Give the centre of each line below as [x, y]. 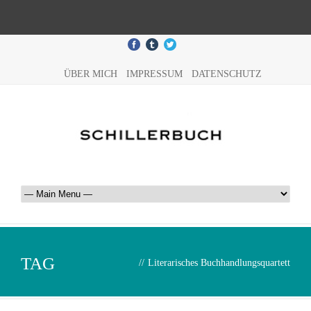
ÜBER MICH [90, 74]
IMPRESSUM [154, 74]
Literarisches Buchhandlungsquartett [219, 263]
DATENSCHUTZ [226, 74]
